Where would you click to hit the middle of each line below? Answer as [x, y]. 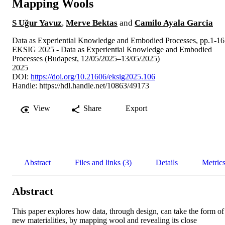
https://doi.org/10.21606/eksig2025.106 [93, 77]
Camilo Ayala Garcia [174, 23]
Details [167, 163]
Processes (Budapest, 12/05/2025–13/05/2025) [86, 59]
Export [136, 108]
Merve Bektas [92, 23]
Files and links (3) [103, 163]
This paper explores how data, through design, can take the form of [118, 211]
